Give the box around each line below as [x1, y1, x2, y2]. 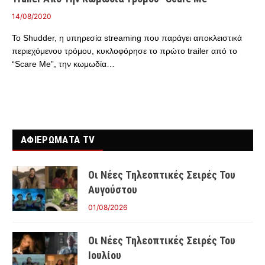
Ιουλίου [88, 249, 121, 261]
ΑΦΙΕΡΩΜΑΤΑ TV [21, 134, 95, 146]
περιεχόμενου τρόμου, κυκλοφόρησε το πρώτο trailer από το [12, 46, 237, 56]
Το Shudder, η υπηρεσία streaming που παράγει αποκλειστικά [12, 33, 242, 43]
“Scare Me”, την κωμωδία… [12, 59, 115, 69]
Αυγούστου [88, 183, 137, 196]
